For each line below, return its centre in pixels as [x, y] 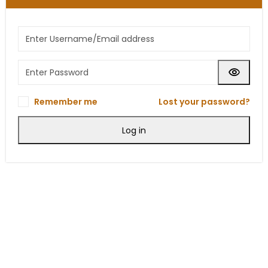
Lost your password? [204, 102]
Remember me [66, 102]
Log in [134, 130]
